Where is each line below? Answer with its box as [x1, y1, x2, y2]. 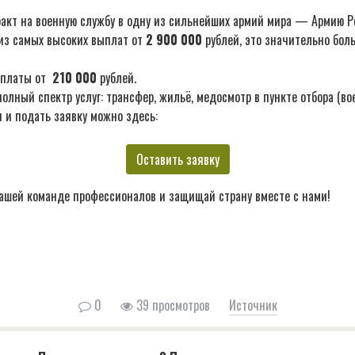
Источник [228, 296, 277, 315]
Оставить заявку [136, 150, 219, 170]
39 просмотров [132, 296, 210, 315]
